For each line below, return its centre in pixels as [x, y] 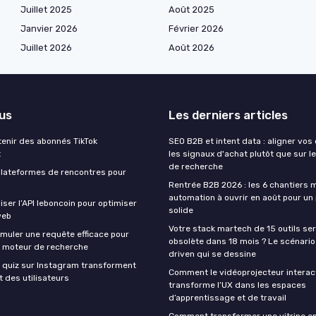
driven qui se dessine [212, 254]
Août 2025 [192, 9]
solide [181, 210]
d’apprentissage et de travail [227, 297]
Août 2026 [192, 47]
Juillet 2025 [46, 9]
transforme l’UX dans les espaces [237, 285]
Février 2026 [196, 28]
